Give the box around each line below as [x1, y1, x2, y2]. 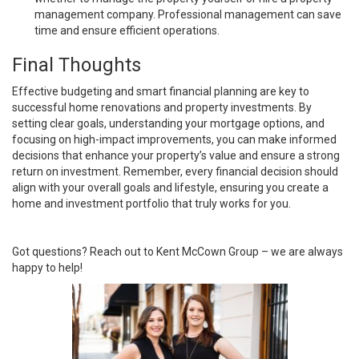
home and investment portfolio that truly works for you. [12, 196, 291, 210]
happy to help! [12, 260, 83, 274]
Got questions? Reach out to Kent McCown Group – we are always [12, 244, 343, 258]
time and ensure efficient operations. [34, 23, 220, 37]
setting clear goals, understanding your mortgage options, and [12, 116, 325, 130]
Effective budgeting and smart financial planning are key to [12, 84, 309, 98]
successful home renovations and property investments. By [12, 100, 312, 114]
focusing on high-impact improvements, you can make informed [12, 132, 337, 146]
